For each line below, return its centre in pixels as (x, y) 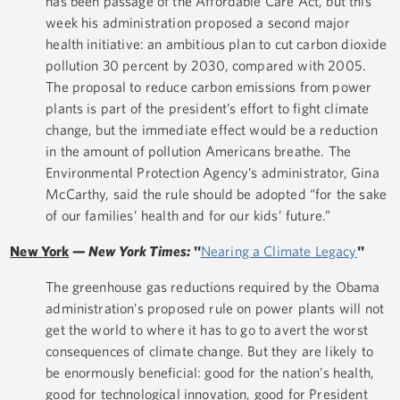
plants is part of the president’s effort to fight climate (208, 108)
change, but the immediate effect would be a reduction (212, 130)
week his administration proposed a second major (198, 23)
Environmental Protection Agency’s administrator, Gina (212, 173)
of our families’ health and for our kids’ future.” (188, 216)
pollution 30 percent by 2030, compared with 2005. (206, 66)
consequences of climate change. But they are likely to (209, 351)
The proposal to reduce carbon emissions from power (209, 87)
